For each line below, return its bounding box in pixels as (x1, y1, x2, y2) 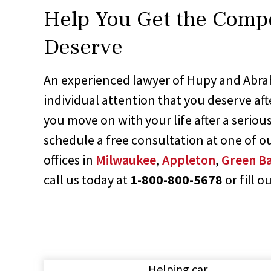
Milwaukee (96, 151, 156, 168)
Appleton (162, 151, 215, 168)
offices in (44, 151, 96, 168)
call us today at (44, 171, 130, 188)
